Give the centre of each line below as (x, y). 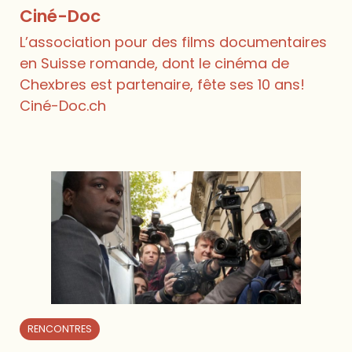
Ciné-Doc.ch (63, 105)
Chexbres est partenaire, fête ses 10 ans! (163, 84)
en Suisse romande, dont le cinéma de (155, 63)
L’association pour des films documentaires (174, 42)
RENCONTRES (60, 329)
